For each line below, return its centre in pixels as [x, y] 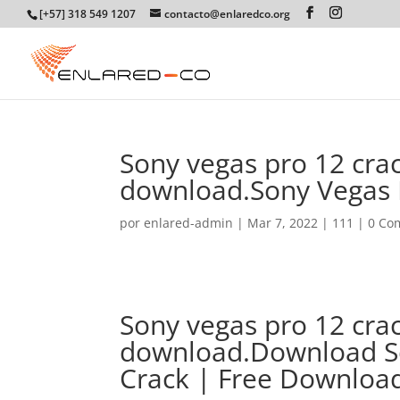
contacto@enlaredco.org [227, 14]
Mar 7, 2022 [283, 223]
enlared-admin [189, 223]
